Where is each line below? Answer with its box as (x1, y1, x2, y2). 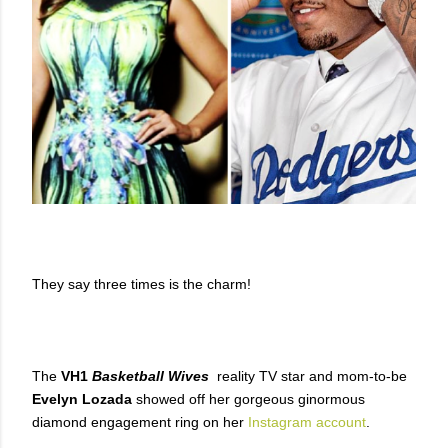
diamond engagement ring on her (32, 413, 244, 430)
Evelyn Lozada (32, 390, 136, 407)
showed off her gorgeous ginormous (136, 390, 365, 407)
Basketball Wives (92, 367, 209, 384)
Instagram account (244, 413, 366, 430)
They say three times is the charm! (32, 275, 251, 292)
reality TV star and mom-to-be (209, 367, 407, 384)
